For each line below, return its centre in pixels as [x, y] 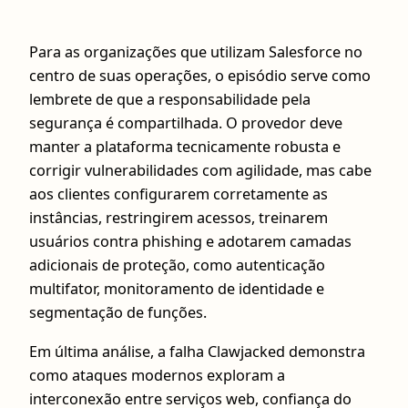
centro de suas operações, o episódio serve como [200, 76]
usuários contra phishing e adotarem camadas [190, 242]
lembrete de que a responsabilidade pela [170, 100]
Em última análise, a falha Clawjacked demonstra [197, 351]
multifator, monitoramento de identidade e [177, 289]
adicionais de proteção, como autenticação [177, 265]
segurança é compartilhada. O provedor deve [186, 123]
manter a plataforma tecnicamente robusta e [185, 147]
